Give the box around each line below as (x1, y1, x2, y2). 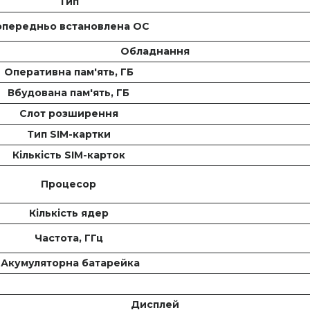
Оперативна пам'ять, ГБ (3, 66, 136, 79)
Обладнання (120, 45, 190, 58)
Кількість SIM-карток (12, 149, 128, 162)
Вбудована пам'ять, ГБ (8, 86, 132, 100)
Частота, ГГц (34, 232, 106, 245)
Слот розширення (19, 107, 121, 120)
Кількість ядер (28, 207, 111, 220)
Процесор (41, 178, 99, 191)
